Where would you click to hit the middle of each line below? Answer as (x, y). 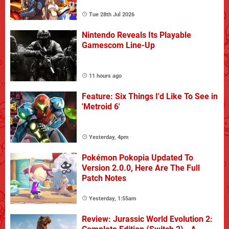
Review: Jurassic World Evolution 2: (147, 219)
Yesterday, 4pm (109, 137)
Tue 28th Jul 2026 (112, 14)
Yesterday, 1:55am (113, 198)
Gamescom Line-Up (118, 45)
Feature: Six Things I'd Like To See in (150, 96)
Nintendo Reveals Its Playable (136, 35)
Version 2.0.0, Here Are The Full (141, 168)
